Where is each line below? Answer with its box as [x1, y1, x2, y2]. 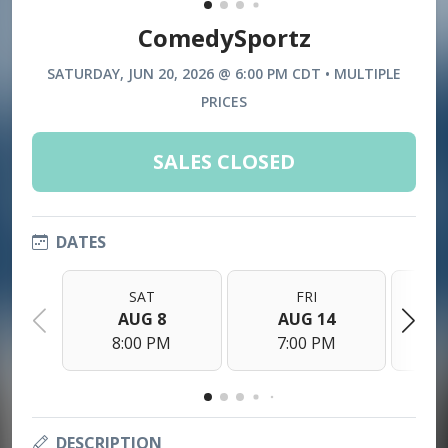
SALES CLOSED [153, 148, 295, 176]
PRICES [201, 92, 247, 112]
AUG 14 [277, 308, 335, 331]
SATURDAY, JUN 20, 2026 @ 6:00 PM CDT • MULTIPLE [47, 64, 401, 84]
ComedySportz [137, 21, 311, 55]
